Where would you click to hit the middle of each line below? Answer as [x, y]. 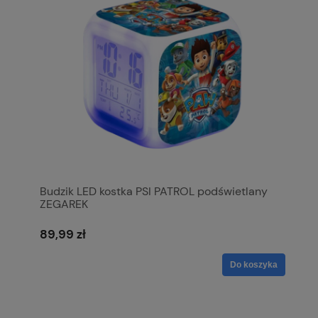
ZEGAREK [64, 204]
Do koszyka [254, 265]
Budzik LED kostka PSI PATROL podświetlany [154, 191]
